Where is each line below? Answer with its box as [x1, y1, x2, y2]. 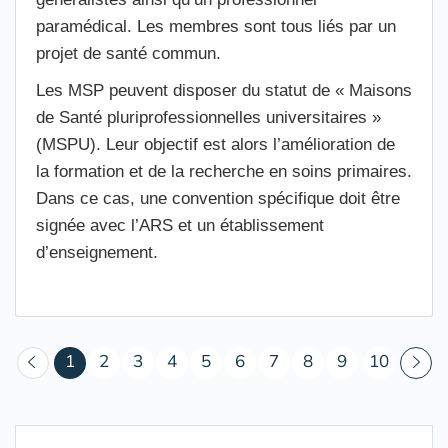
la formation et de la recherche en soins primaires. [36, 162, 412, 181]
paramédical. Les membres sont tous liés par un [36, 17, 396, 36]
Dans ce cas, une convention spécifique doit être [36, 189, 400, 208]
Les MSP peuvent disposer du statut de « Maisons [36, 81, 412, 100]
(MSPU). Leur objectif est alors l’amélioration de [36, 135, 395, 154]
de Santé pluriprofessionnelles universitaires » [36, 108, 381, 127]
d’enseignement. [36, 243, 158, 262]
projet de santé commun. [36, 44, 221, 63]
